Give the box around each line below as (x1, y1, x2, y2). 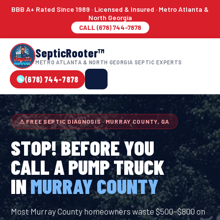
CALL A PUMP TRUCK (11, 154, 165, 179)
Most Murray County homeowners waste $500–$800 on (11, 206, 205, 216)
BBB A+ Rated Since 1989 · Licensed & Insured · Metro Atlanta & (11, 5, 209, 13)
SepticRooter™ (35, 45, 104, 60)
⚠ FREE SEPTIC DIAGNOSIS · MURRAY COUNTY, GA (19, 118, 169, 125)
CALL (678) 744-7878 (79, 24, 141, 31)
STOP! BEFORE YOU (11, 135, 154, 160)
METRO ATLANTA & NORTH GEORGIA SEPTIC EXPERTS (35, 58, 183, 65)
